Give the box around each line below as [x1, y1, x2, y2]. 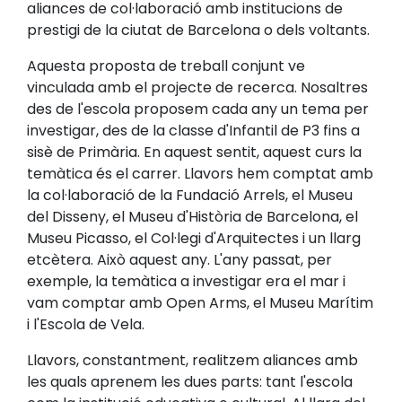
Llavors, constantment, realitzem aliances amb [27, 350, 358, 371]
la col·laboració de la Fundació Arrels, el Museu [27, 185, 353, 206]
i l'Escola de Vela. [27, 314, 144, 336]
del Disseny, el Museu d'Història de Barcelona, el [27, 206, 358, 228]
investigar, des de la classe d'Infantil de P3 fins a [27, 120, 360, 142]
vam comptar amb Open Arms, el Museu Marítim [27, 293, 373, 314]
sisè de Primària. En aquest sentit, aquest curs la [27, 142, 362, 163]
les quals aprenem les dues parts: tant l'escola [27, 371, 353, 393]
